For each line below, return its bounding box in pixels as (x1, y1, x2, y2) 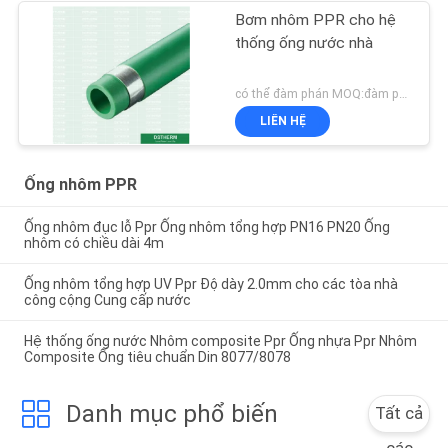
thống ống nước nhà (235, 33, 374, 52)
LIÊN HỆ (259, 114, 306, 129)
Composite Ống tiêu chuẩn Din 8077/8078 (23, 349, 291, 366)
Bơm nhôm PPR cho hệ (235, 10, 397, 29)
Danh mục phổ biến (65, 399, 278, 428)
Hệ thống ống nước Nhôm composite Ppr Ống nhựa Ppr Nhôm (23, 333, 417, 350)
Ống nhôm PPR (23, 175, 137, 195)
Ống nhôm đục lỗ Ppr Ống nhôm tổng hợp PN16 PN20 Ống (23, 219, 390, 236)
